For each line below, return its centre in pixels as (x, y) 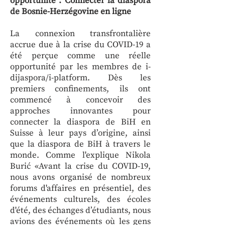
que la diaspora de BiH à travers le (80, 144)
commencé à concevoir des (80, 100)
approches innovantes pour (80, 111)
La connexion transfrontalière (80, 34)
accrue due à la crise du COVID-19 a (80, 45)
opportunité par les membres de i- (80, 67)
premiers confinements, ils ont (80, 89)
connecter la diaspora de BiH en (80, 122)
